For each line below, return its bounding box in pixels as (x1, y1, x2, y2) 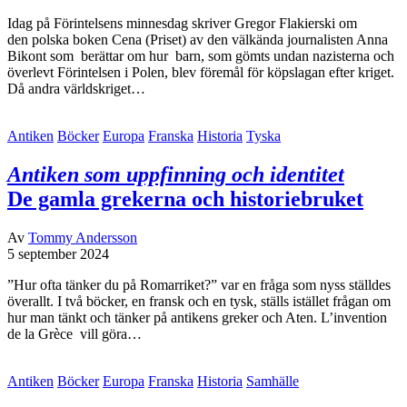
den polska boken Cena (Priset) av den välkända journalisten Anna (7, 32, 388, 48)
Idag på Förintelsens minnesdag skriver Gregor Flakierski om (7, 15, 357, 32)
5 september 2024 (7, 246, 109, 263)
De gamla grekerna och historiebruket (7, 187, 363, 212)
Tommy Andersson (28, 230, 137, 246)
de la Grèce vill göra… (7, 326, 142, 342)
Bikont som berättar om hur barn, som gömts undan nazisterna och (7, 48, 394, 65)
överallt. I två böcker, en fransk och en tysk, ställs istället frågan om (7, 293, 391, 310)
